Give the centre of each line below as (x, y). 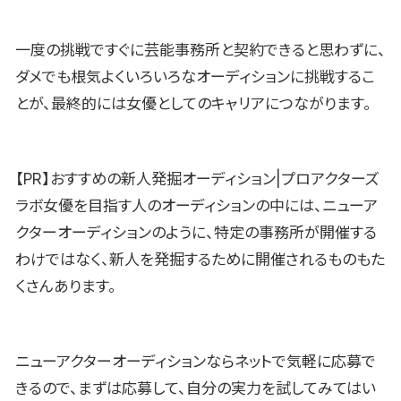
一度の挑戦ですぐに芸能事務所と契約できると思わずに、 (200, 51)
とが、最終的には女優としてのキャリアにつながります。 (193, 104)
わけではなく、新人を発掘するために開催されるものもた (200, 260)
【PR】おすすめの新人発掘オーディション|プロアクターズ (197, 179)
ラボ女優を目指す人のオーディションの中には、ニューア (196, 206)
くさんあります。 (66, 286)
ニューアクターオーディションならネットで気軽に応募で (196, 361)
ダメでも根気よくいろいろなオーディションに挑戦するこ (195, 77)
